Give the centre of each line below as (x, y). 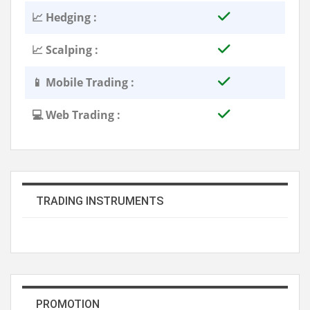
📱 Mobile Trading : (83, 82)
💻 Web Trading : (76, 115)
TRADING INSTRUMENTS (100, 201)
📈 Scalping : (65, 49)
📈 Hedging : (64, 17)
